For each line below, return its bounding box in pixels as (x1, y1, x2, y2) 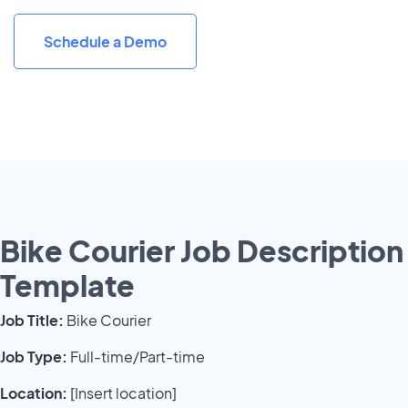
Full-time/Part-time (67, 347, 205, 367)
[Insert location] (67, 383, 177, 403)
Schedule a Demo (44, 31, 167, 51)
